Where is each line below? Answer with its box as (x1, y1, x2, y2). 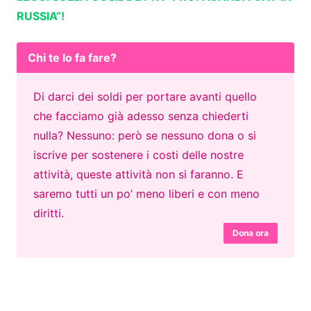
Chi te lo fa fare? (28, 51, 117, 65)
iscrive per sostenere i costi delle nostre (33, 148, 244, 162)
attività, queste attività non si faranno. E (33, 167, 244, 182)
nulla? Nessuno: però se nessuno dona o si (33, 128, 256, 143)
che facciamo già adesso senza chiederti (33, 109, 249, 124)
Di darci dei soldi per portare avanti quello (33, 90, 257, 104)
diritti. (33, 206, 64, 221)
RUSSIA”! (17, 9, 65, 24)
